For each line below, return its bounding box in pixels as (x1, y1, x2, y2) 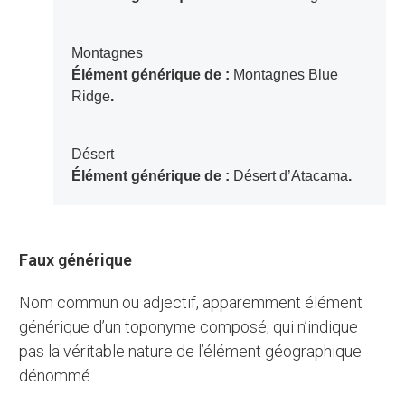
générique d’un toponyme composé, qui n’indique (19, 317, 359, 337)
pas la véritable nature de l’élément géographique (19, 342, 363, 362)
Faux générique (28, 250, 133, 270)
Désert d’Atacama (232, 168, 348, 184)
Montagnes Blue (232, 67, 338, 83)
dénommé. (19, 366, 94, 386)
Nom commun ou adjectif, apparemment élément (19, 293, 32, 313)
